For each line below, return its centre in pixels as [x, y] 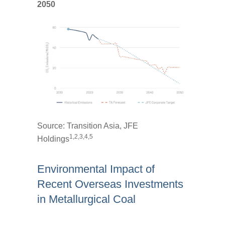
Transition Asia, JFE [102, 126]
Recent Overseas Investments [110, 184]
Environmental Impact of [96, 169]
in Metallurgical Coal [86, 199]
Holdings [53, 139]
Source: [52, 126]
